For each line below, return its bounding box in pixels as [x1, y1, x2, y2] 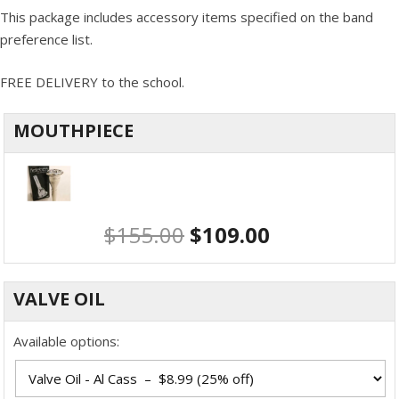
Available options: [13, 332, 119, 350]
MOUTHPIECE [13, 118, 134, 142]
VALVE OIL [13, 287, 105, 311]
